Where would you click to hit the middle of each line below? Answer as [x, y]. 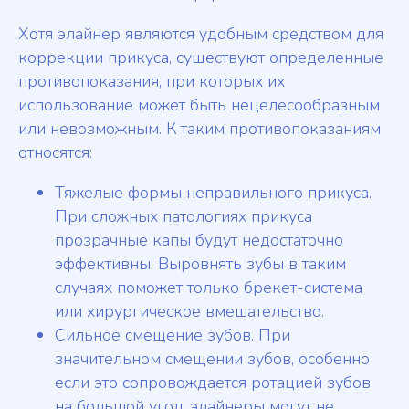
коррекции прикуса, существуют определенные [201, 58]
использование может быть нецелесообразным [199, 105]
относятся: [55, 153]
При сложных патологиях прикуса [184, 217]
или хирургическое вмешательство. [189, 312]
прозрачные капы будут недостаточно [199, 241]
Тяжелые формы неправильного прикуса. [213, 193]
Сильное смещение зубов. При [173, 336]
